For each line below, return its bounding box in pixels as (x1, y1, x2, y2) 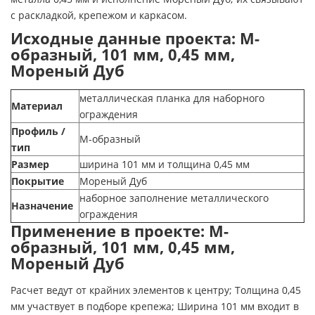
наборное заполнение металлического (79, 191, 269, 205)
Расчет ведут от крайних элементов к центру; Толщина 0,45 (11, 283, 301, 297)
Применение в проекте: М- (11, 219, 229, 242)
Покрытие (11, 174, 64, 188)
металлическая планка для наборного (79, 91, 264, 105)
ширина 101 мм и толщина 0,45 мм (79, 157, 250, 171)
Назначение (11, 198, 73, 212)
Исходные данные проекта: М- (11, 27, 259, 49)
